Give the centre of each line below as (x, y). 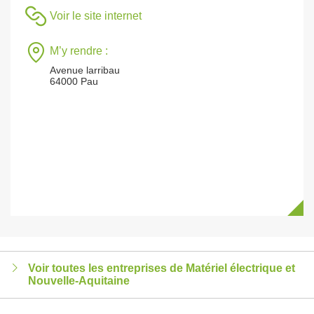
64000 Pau (74, 81)
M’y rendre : (79, 51)
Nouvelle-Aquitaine (79, 281)
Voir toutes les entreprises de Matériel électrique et (162, 268)
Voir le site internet (96, 16)
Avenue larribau (85, 70)
